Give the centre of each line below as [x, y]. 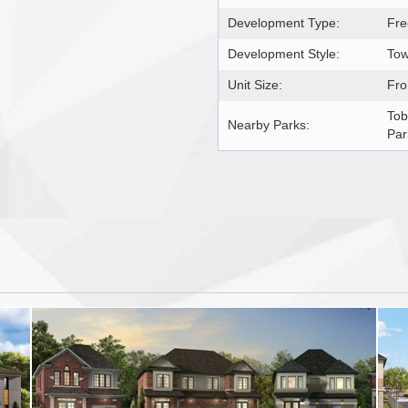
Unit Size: [255, 85]
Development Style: [284, 54]
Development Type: [284, 23]
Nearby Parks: [269, 125]
